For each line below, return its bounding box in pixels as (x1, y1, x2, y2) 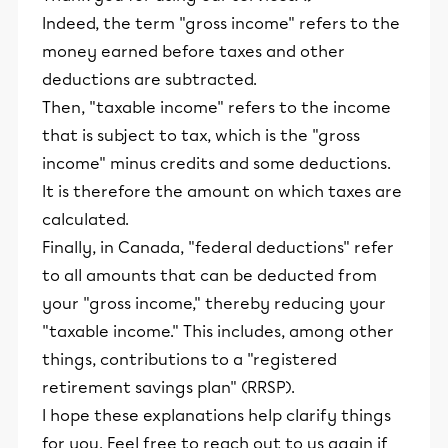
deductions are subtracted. (42, 70, 257, 89)
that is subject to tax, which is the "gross (42, 126, 360, 145)
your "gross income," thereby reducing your (42, 294, 386, 313)
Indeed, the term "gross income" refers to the (42, 14, 400, 33)
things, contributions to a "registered (42, 350, 337, 369)
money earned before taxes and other (42, 42, 345, 61)
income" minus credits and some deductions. (42, 154, 391, 173)
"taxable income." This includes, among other (42, 322, 394, 341)
